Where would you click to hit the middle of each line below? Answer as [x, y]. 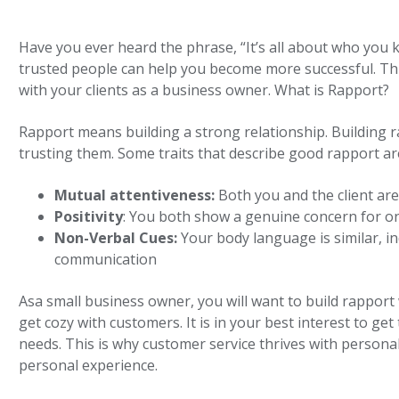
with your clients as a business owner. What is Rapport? [204, 90]
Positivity [89, 216]
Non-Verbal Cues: [118, 237]
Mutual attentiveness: [135, 195]
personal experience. [89, 366]
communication [106, 259]
